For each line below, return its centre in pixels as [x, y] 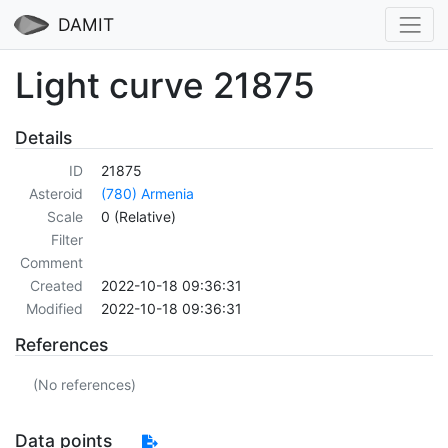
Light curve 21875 [165, 84]
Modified [54, 309]
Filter [66, 240]
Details [43, 137]
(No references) [84, 384]
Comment [51, 263]
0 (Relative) [138, 217]
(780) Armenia [147, 194]
